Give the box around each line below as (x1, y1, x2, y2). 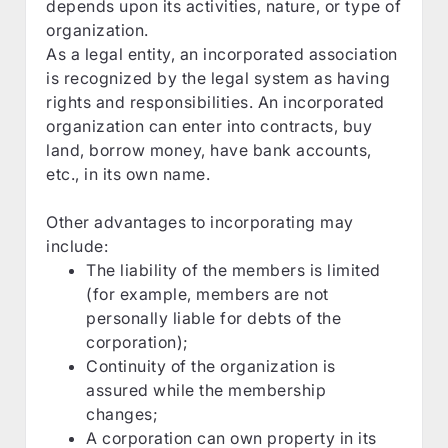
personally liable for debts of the (86, 307, 342, 328)
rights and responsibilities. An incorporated (46, 91, 385, 112)
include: (46, 235, 109, 256)
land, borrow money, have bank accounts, (46, 139, 372, 160)
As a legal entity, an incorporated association (46, 43, 398, 64)
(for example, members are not (86, 283, 329, 304)
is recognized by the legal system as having (46, 67, 391, 88)
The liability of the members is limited (86, 259, 381, 280)
